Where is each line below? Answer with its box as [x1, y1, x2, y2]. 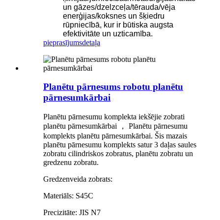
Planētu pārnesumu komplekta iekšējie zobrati [43, 112, 185, 121]
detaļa [82, 38, 100, 47]
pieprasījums [43, 38, 82, 47]
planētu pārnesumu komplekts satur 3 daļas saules [43, 140, 196, 149]
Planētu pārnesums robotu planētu [43, 82, 183, 92]
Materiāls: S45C [43, 192, 93, 200]
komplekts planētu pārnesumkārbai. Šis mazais [43, 132, 187, 140]
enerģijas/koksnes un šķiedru [63, 11, 165, 20]
